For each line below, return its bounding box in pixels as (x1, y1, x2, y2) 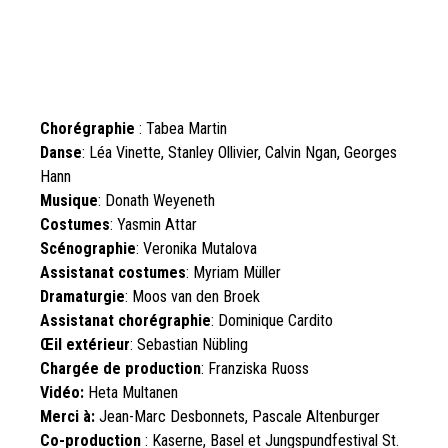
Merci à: (40, 406, 99, 426)
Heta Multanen (88, 382, 178, 402)
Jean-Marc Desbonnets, (99, 406, 252, 426)
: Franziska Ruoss (201, 358, 309, 378)
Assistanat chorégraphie (40, 310, 211, 330)
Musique (40, 190, 98, 210)
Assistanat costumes (40, 262, 186, 282)
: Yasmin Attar (110, 214, 197, 234)
